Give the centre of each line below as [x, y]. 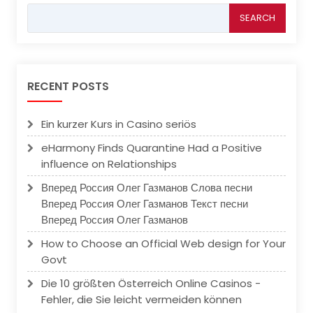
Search [43, 11]
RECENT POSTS [68, 86]
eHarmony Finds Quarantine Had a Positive [152, 148]
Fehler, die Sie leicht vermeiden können [141, 299]
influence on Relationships [109, 164]
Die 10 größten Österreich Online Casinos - [151, 283]
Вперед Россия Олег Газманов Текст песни [145, 204]
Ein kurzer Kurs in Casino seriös [119, 124]
